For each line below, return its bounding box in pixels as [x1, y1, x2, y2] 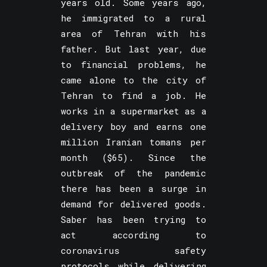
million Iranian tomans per [60, 136, 206, 148]
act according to [60, 229, 206, 241]
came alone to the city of [60, 74, 206, 86]
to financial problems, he [60, 58, 206, 70]
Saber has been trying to [60, 213, 206, 225]
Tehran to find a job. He [60, 89, 206, 101]
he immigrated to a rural [60, 12, 206, 24]
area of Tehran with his [60, 27, 206, 39]
